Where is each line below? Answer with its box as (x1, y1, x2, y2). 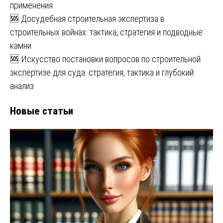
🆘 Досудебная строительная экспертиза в (10, 13, 164, 24)
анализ (10, 80, 34, 91)
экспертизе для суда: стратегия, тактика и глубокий (10, 67, 194, 78)
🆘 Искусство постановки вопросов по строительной (10, 53, 201, 64)
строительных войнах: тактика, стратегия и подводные (10, 26, 203, 37)
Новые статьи (10, 104, 73, 117)
